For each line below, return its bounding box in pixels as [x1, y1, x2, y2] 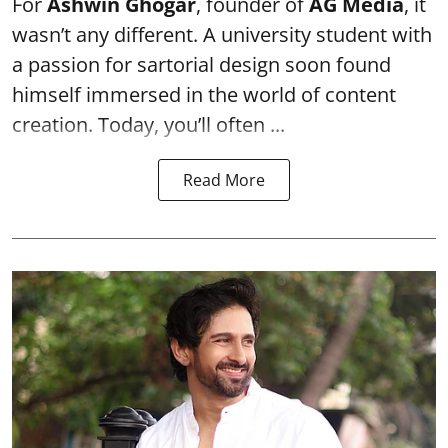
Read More [183, 168, 265, 191]
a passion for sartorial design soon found [12, 50, 391, 78]
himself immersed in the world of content [12, 80, 396, 108]
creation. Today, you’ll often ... [12, 110, 285, 138]
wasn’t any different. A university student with [12, 20, 432, 48]
